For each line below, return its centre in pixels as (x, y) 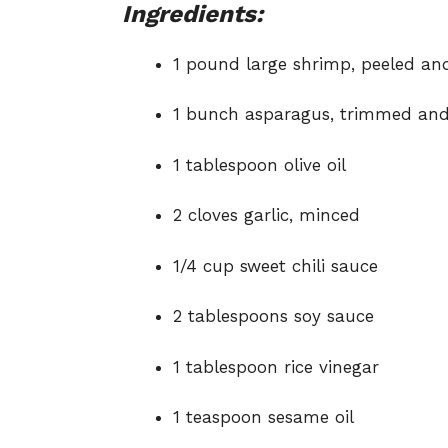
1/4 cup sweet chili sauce (275, 265)
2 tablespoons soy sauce (273, 316)
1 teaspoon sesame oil (263, 417)
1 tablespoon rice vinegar (276, 366)
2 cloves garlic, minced (266, 215)
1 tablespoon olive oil (259, 164)
